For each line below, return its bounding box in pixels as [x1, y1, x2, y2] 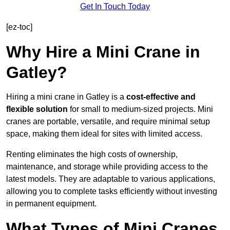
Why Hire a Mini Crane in [6, 43, 200, 62]
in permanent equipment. [6, 199, 97, 208]
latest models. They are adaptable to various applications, [6, 175, 215, 184]
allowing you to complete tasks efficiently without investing [6, 187, 217, 196]
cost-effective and [126, 92, 196, 102]
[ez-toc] [6, 23, 32, 32]
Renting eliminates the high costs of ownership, [6, 150, 178, 159]
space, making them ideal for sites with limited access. [6, 129, 202, 139]
